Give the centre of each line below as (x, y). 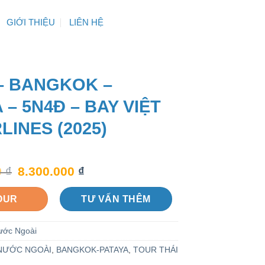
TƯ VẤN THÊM (116, 199)
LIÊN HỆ (86, 22)
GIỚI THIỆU (31, 22)
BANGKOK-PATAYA (92, 250)
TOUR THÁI (155, 250)
